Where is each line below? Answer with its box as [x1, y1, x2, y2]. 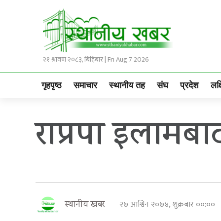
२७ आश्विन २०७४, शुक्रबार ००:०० [119, 198, 219, 212]
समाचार [74, 80, 97, 90]
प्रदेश [180, 80, 199, 90]
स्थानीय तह [109, 80, 145, 90]
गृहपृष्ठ [41, 80, 62, 90]
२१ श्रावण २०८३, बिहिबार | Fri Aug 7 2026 [43, 54, 149, 66]
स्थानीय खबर [65, 198, 105, 212]
